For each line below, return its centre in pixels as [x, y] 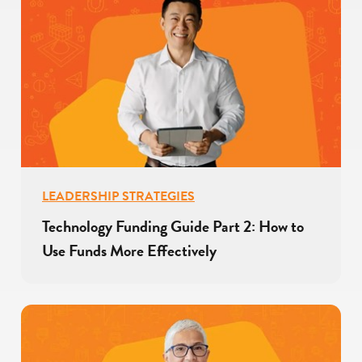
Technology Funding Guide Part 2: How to [173, 227]
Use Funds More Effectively [129, 251]
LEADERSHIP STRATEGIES [118, 197]
